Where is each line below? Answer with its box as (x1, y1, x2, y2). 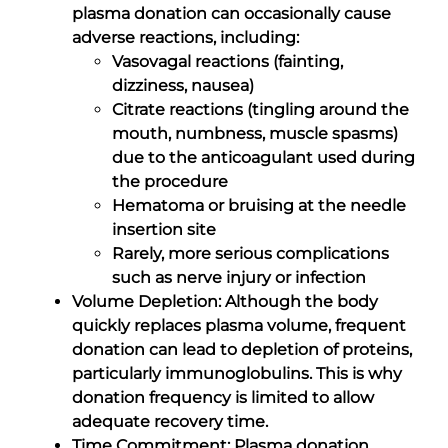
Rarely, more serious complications (112, 243, 389, 263)
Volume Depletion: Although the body (72, 291, 378, 311)
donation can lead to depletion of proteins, (72, 339, 412, 359)
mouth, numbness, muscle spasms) (112, 123, 398, 143)
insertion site (112, 219, 216, 239)
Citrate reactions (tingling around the (112, 99, 409, 119)
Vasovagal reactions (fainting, (112, 51, 343, 71)
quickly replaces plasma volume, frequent (72, 315, 406, 335)
